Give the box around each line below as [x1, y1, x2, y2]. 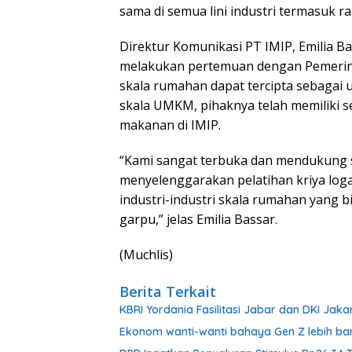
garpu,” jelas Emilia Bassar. [119, 211, 277, 229]
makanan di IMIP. [119, 116, 221, 134]
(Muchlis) [119, 246, 173, 264]
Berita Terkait [119, 282, 216, 302]
